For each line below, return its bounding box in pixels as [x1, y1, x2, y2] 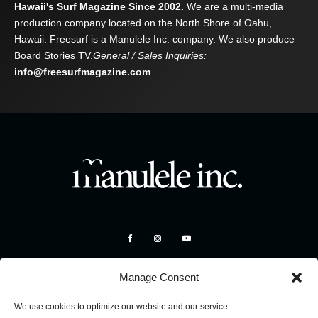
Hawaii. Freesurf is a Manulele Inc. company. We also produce [14, 33, 295, 45]
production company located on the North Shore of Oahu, [14, 17, 272, 29]
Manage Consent [119, 271, 199, 283]
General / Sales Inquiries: [93, 50, 207, 62]
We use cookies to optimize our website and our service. [14, 302, 230, 312]
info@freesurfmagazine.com [14, 66, 150, 78]
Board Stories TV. [14, 50, 93, 62]
